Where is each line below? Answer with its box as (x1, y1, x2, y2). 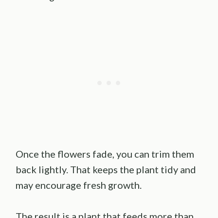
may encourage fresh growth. (16, 179, 142, 191)
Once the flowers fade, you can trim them (16, 147, 194, 160)
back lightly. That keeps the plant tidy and (16, 163, 196, 175)
